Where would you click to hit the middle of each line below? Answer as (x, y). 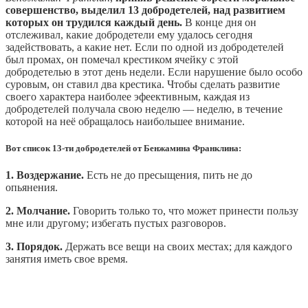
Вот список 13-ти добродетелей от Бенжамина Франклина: (123, 148)
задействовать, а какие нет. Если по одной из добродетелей (145, 47)
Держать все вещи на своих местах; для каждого (177, 247)
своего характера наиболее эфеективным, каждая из (128, 96)
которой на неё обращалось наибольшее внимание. (125, 121)
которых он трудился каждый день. (94, 22)
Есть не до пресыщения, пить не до (168, 175)
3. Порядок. (34, 247)
